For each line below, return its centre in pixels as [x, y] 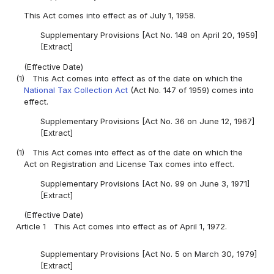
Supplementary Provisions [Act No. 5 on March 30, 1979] [148, 254]
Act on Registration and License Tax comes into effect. [129, 164]
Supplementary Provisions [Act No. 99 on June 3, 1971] [145, 183]
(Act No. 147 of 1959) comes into [191, 90]
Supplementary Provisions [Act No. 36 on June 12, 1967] [147, 121]
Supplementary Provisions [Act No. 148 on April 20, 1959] [149, 35]
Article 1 [31, 227]
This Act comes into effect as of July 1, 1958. [110, 16]
